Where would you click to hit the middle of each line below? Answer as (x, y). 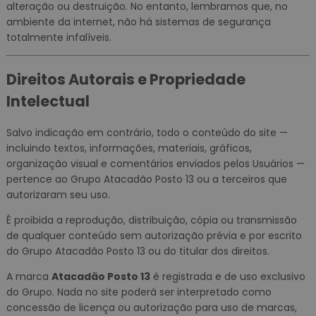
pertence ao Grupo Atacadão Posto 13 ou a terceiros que (146, 179)
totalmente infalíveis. (59, 37)
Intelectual (48, 102)
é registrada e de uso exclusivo (227, 276)
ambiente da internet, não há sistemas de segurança (138, 22)
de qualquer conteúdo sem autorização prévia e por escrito (154, 235)
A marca (29, 276)
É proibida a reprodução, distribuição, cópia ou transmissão (151, 220)
